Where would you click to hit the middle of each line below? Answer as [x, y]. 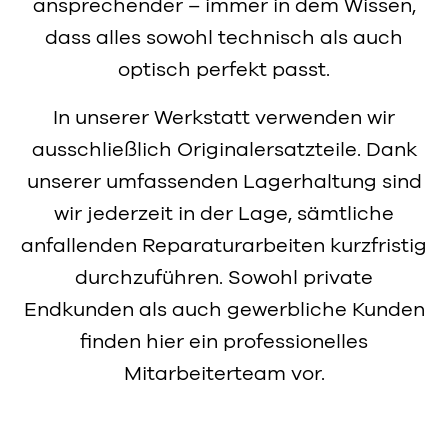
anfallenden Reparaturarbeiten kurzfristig [224, 246]
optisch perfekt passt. [224, 70]
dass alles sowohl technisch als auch [224, 38]
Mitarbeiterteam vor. [224, 374]
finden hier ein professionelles [224, 342]
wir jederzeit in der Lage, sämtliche [224, 214]
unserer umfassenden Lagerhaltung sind [224, 182]
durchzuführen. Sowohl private [224, 278]
